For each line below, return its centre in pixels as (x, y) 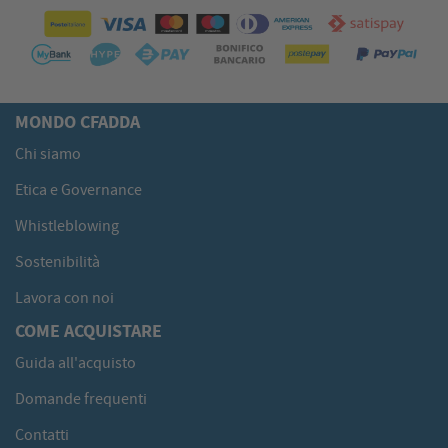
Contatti (42, 435)
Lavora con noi (64, 298)
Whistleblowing (67, 226)
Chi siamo (48, 154)
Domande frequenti (81, 399)
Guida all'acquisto (75, 363)
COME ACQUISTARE (88, 331)
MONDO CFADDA (77, 122)
